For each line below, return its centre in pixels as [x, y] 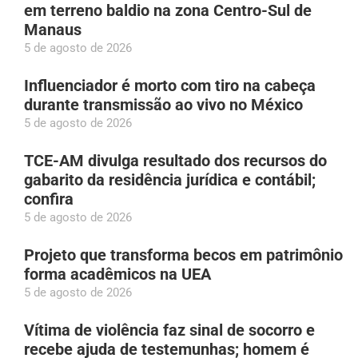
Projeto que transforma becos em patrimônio [183, 255]
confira [49, 199]
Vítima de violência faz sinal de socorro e [169, 330]
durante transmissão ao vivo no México [163, 104]
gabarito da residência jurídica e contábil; [170, 179]
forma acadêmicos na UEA [117, 274]
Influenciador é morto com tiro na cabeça [170, 85]
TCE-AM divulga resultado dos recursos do [175, 160]
